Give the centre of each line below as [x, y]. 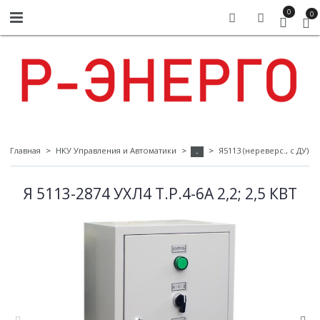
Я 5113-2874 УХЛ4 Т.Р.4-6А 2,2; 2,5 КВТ [160, 194]
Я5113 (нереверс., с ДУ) [263, 151]
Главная [25, 151]
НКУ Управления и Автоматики [116, 151]
